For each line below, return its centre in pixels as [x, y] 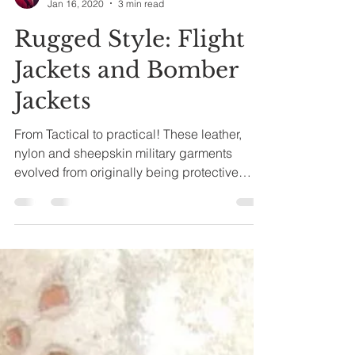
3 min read [141, 32]
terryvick [66, 18]
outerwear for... [55, 219]
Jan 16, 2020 [76, 32]
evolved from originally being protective [126, 200]
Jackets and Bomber [126, 98]
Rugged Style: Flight [130, 67]
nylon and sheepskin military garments [123, 181]
